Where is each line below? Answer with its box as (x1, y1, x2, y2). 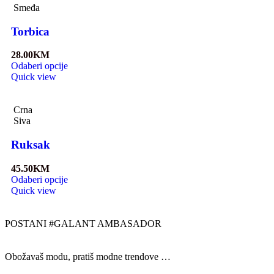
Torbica (11, 24, 50, 38)
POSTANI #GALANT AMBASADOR (5, 218, 161, 229)
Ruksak (11, 138, 50, 152)
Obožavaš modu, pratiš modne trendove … (5, 251, 171, 262)
